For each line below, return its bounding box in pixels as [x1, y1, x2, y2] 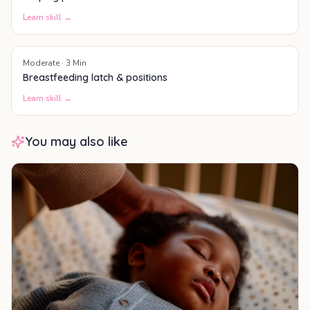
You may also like [25, 134, 128, 150]
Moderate [23, 57, 60, 69]
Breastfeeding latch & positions [23, 71, 167, 84]
